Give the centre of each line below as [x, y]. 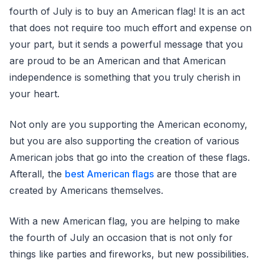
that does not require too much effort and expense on [131, 28]
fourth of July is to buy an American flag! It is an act [127, 11]
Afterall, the [37, 174]
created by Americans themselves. [86, 190]
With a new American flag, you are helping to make [125, 221]
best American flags [109, 174]
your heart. [34, 94]
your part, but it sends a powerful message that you [126, 44]
